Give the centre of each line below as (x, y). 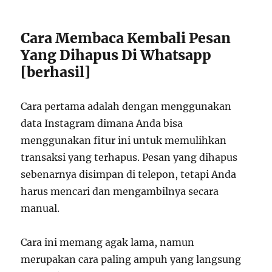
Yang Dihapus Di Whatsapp (116, 55)
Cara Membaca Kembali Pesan (126, 38)
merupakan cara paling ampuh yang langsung (131, 259)
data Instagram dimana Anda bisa (102, 123)
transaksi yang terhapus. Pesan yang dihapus (129, 157)
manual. (40, 208)
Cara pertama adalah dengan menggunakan (126, 106)
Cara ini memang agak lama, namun (108, 242)
